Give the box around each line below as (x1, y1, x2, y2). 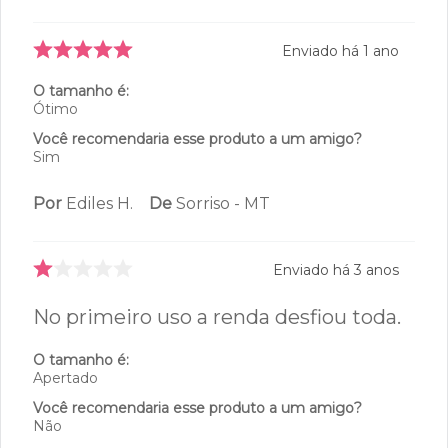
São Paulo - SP (148, 54, 265, 74)
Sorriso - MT (176, 273, 270, 293)
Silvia (66, 54, 105, 74)
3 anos (354, 340, 399, 359)
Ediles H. (66, 273, 133, 293)
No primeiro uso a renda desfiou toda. (33, 384, 401, 409)
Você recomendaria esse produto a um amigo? (33, 209, 362, 228)
